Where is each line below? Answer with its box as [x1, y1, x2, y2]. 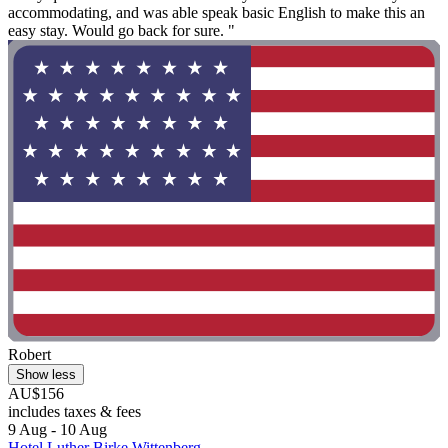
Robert [8, 346, 51, 364]
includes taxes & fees [8, 403, 141, 421]
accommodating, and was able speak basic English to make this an [8, 3, 425, 21]
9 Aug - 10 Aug [8, 421, 107, 439]
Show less [16, 367, 76, 383]
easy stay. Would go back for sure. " [8, 21, 235, 39]
